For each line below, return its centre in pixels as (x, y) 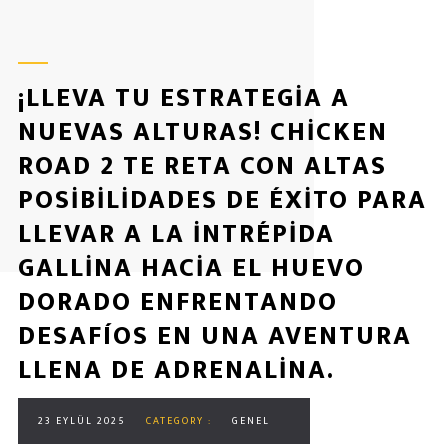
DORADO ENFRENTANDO (177, 302)
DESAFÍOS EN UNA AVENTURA (214, 336)
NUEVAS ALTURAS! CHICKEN (202, 132)
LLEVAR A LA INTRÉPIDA (176, 234)
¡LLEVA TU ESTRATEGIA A (183, 98)
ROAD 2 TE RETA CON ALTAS (202, 166)
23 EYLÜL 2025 (81, 421)
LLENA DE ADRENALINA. (176, 370)
